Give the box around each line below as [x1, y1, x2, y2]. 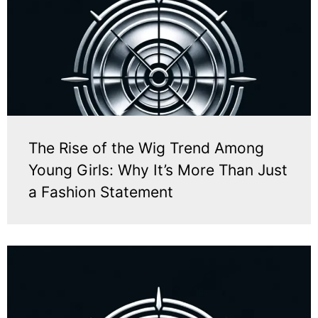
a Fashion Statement [28, 183, 173, 202]
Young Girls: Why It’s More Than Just [28, 161, 287, 180]
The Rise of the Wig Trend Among [28, 139, 264, 158]
